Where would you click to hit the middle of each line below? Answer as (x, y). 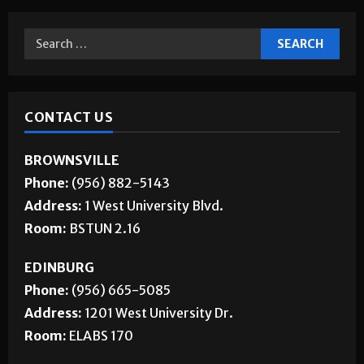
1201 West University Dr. (159, 312)
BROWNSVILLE (72, 160)
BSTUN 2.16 (105, 228)
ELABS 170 (101, 335)
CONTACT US (69, 117)
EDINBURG (59, 267)
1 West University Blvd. (154, 205)
